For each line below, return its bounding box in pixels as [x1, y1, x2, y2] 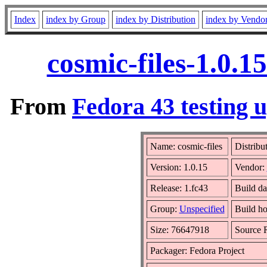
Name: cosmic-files [150, 141, 222, 151]
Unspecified [179, 203, 225, 214]
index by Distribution [116, 14, 195, 24]
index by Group [46, 14, 105, 24]
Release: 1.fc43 [150, 182, 208, 193]
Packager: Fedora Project [150, 245, 244, 256]
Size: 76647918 [150, 224, 209, 235]
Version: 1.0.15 [150, 162, 207, 172]
